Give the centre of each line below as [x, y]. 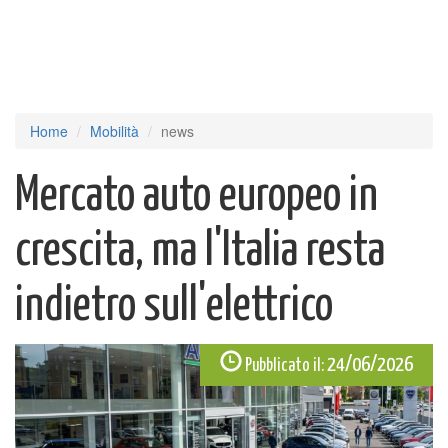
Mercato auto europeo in [196, 196]
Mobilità [114, 131]
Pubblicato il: [284, 366]
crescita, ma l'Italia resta [200, 251]
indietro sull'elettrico [174, 306]
